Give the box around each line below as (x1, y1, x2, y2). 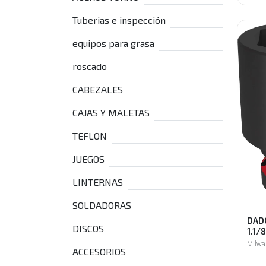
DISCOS (72, 223, 104, 234)
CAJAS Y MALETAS (72, 107, 150, 118)
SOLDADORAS (72, 199, 131, 211)
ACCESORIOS (72, 246, 126, 257)
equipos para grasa (72, 37, 154, 49)
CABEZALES (72, 84, 123, 95)
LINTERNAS (72, 176, 123, 188)
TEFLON (72, 130, 107, 141)
